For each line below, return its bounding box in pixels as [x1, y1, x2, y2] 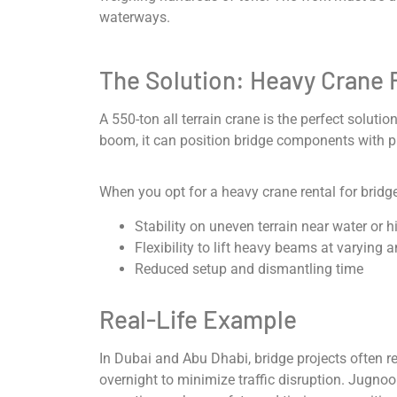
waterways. [99, 8, 170, 26]
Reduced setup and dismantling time [135, 260, 363, 277]
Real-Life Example [99, 303, 297, 334]
